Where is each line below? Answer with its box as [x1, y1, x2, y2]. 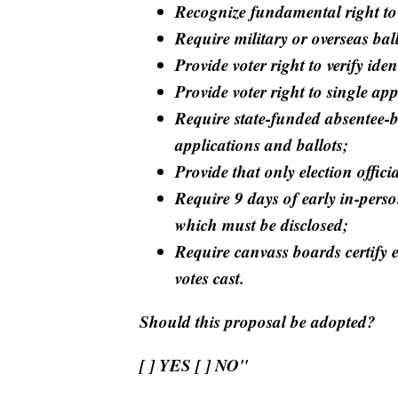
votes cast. [175, 265, 244, 290]
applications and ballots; [175, 131, 348, 156]
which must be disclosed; [175, 211, 348, 236]
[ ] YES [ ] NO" [139, 352, 249, 377]
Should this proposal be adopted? [139, 308, 376, 333]
